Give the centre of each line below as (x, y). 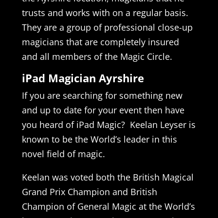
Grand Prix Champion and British (89, 191)
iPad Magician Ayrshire (83, 78)
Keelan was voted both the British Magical (108, 177)
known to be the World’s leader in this (99, 139)
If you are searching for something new (102, 95)
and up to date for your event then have (103, 110)
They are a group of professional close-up (107, 27)
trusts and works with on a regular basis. (105, 12)
